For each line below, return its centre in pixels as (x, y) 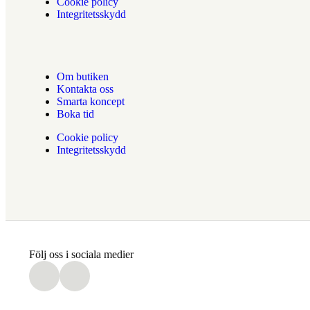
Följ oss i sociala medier (81, 254)
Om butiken (82, 76)
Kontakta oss (85, 89)
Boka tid (75, 114)
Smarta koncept (90, 101)
